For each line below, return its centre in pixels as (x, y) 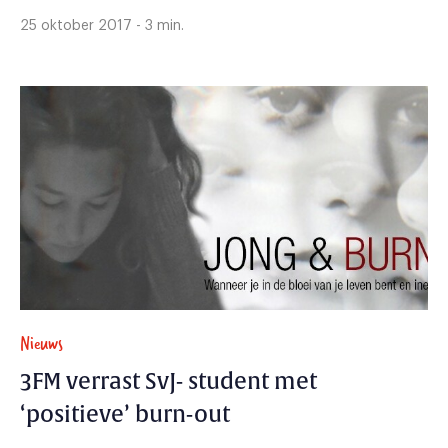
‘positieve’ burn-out (125, 414)
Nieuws (41, 343)
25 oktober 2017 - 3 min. (102, 25)
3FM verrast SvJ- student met (168, 381)
